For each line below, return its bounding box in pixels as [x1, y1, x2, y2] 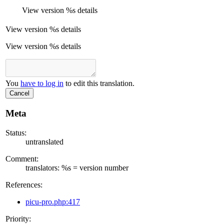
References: [5, 180, 42, 189]
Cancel [9, 89, 29, 97]
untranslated [25, 137, 63, 146]
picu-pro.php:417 [25, 197, 80, 206]
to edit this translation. [63, 79, 134, 88]
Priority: [5, 214, 31, 223]
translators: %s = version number [25, 163, 128, 172]
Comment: [5, 154, 38, 163]
